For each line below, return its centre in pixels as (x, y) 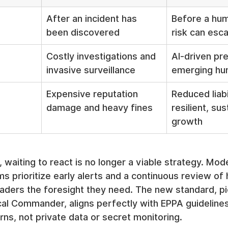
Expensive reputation (93, 94)
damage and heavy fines (99, 108)
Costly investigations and (102, 56)
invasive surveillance (91, 70)
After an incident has (93, 19)
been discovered (83, 32)
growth (187, 121)
